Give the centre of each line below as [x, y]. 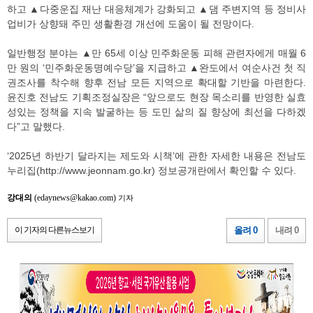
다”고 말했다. [36, 127]
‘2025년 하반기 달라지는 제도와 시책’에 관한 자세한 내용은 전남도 [156, 156]
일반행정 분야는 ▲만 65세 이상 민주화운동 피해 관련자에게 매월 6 [156, 53]
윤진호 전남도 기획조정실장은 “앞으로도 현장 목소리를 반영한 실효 [156, 97]
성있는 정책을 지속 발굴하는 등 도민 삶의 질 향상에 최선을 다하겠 [156, 112]
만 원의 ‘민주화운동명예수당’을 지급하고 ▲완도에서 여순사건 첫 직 [156, 68]
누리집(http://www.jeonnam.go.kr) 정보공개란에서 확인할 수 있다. [152, 171]
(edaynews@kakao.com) [75, 198]
